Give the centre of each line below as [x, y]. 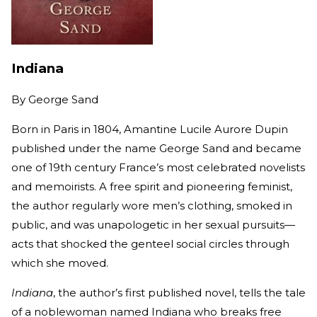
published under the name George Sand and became [156, 148]
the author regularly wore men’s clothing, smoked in [152, 205]
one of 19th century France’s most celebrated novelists [158, 167]
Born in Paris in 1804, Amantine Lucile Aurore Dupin [150, 129]
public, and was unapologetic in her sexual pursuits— [153, 224]
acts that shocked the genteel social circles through [150, 243]
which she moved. [61, 263]
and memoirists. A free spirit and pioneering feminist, [152, 186]
